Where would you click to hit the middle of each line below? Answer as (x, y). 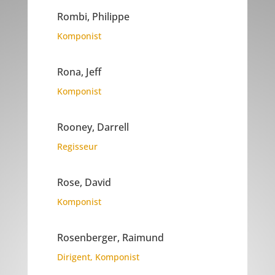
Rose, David (84, 183)
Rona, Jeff (79, 72)
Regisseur (77, 147)
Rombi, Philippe (93, 17)
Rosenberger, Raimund (110, 238)
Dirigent (73, 257)
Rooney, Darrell (93, 127)
